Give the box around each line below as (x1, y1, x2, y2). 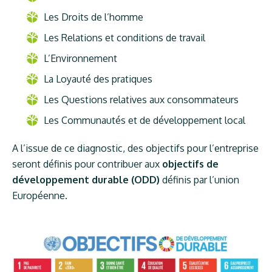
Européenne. (12, 189, 68, 202)
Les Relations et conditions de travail (44, 32, 206, 44)
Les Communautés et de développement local (44, 114, 246, 126)
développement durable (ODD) (12, 174, 160, 186)
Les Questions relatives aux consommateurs (44, 93, 239, 106)
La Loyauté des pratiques (44, 73, 153, 85)
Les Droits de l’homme (44, 11, 144, 23)
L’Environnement (44, 52, 118, 64)
